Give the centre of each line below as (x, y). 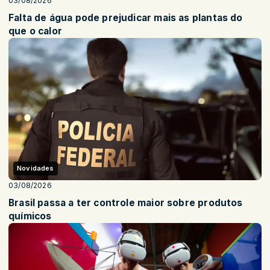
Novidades (36, 168)
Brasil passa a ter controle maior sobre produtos (126, 202)
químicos (30, 216)
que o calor (35, 31)
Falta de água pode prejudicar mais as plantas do (126, 17)
